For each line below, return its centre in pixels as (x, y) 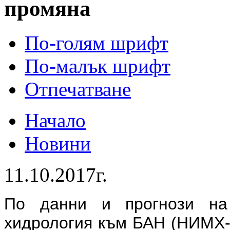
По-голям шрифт (97, 43)
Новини (58, 143)
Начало (55, 120)
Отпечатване (78, 89)
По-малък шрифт (98, 66)
